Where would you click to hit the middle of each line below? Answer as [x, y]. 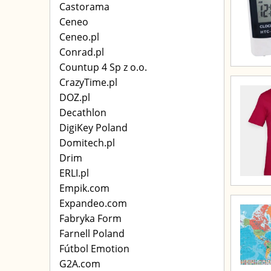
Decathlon [83, 113]
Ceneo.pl [79, 37]
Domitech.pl [87, 143]
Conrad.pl [82, 52]
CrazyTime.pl [88, 82]
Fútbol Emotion [94, 249]
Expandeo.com [93, 203]
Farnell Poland [92, 233]
